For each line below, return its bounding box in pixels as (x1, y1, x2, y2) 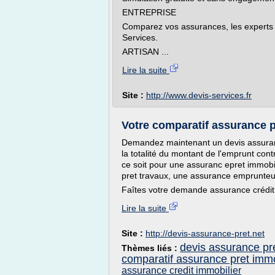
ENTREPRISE (122, 7, 176, 17)
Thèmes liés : (122, 243, 180, 253)
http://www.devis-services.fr (146, 90, 252, 100)
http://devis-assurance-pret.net (145, 228, 265, 238)
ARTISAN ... (122, 47, 169, 56)
